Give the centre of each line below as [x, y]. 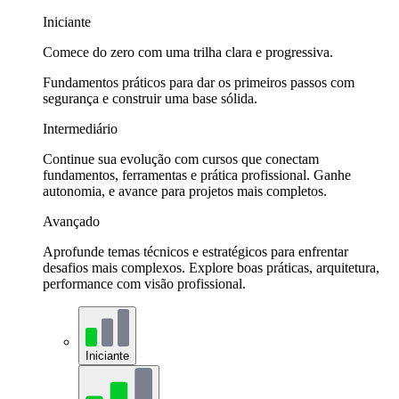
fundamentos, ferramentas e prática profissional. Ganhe [197, 175]
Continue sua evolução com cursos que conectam [181, 159]
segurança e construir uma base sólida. [150, 99]
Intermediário [80, 129]
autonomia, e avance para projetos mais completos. [185, 191]
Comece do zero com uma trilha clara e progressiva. [188, 53]
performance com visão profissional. [144, 284]
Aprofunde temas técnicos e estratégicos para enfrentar [195, 252]
